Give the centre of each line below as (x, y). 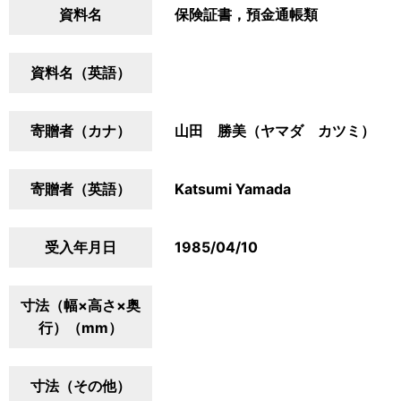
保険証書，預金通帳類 (246, 14)
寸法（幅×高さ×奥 (81, 305)
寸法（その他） (81, 386)
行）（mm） (81, 328)
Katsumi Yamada (233, 189)
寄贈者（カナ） (81, 131)
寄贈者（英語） (81, 189)
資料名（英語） (81, 73)
